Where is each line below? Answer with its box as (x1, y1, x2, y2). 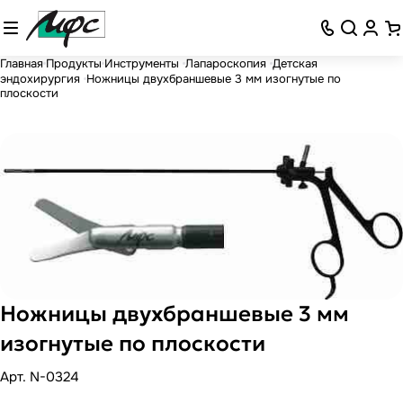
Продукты (46, 55, 102, 71)
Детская (273, 55, 318, 71)
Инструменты (104, 55, 183, 71)
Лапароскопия (185, 55, 270, 71)
